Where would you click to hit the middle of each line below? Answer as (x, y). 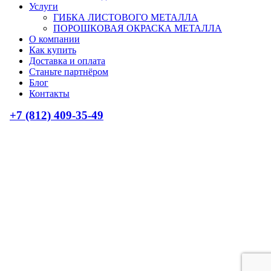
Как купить (53, 50)
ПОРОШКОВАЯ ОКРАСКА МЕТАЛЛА (138, 28)
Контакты (49, 93)
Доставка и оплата (67, 60)
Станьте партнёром (69, 71)
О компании (54, 39)
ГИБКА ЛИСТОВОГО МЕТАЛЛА (126, 17)
